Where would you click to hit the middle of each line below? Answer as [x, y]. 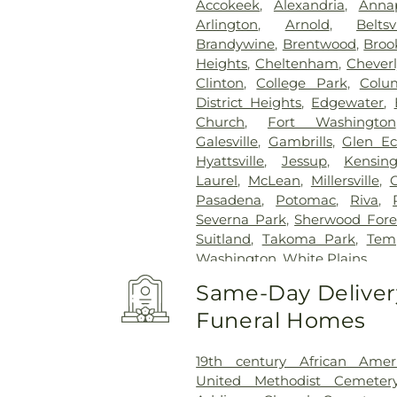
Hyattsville [230, 160]
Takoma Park [309, 238]
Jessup [304, 160]
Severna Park [241, 219]
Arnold [307, 24]
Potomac [306, 199]
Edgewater [348, 102]
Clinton [220, 82]
